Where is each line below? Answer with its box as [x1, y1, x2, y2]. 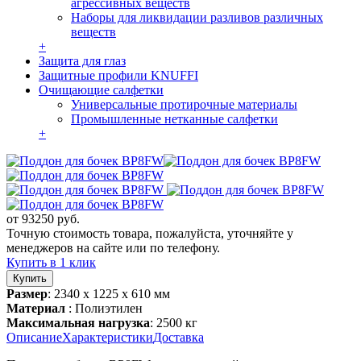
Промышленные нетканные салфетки [71, 111, 278, 126]
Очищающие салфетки [39, 82, 164, 97]
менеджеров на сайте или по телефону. [6, 240, 220, 255]
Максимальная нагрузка [6, 315, 150, 330]
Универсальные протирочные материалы [71, 97, 297, 111]
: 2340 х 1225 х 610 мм [48, 286, 170, 301]
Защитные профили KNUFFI [39, 68, 198, 82]
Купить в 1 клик [6, 255, 96, 269]
